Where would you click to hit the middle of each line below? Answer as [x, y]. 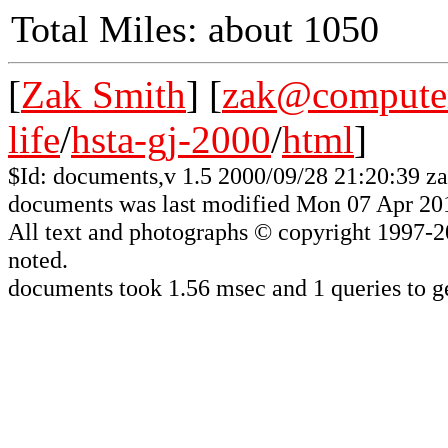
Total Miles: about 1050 [195, 29]
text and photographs [146, 231]
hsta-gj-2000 [171, 139]
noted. [38, 259]
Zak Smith [103, 94]
